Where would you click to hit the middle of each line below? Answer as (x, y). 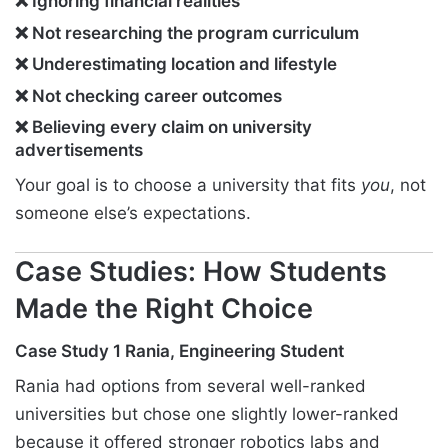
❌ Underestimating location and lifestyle (176, 64)
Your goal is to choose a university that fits (188, 184)
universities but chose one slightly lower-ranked (207, 413)
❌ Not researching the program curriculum (187, 32)
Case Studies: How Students (201, 271)
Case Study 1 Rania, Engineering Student (179, 351)
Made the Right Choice (164, 308)
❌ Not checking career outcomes (148, 95)
